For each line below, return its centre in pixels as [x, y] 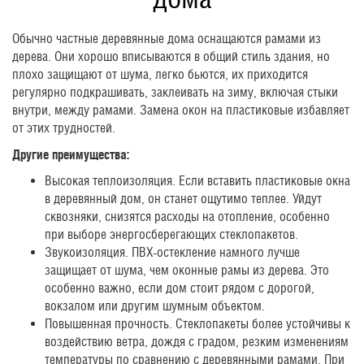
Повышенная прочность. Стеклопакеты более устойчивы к [197, 323]
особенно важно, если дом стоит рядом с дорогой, [180, 288]
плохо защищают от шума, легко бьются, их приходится [160, 74]
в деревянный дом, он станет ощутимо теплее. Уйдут [183, 198]
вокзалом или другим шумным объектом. [155, 305]
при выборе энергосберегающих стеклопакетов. [171, 234]
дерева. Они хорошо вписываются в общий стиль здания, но [171, 56]
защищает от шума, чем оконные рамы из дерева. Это [187, 270]
